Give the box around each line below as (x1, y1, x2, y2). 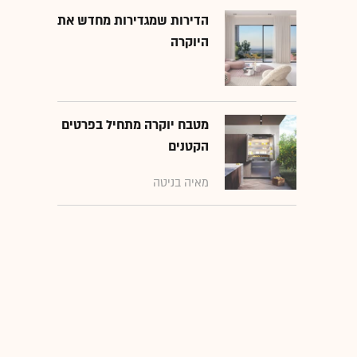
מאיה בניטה (153, 175, 209, 190)
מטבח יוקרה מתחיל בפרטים (61, 116, 209, 134)
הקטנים (168, 137, 209, 155)
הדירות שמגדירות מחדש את (57, 12, 209, 30)
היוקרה (171, 33, 209, 52)
